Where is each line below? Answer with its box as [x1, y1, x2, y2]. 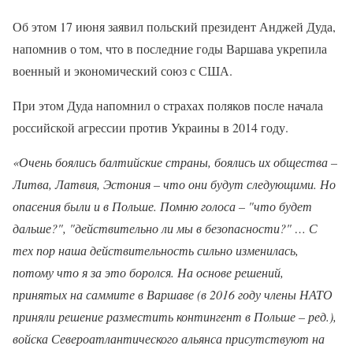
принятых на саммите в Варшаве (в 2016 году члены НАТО [13, 286, 333, 303]
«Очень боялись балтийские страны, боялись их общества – [13, 154, 337, 170]
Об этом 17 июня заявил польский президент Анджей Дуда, [13, 18, 336, 35]
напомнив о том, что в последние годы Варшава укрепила [13, 40, 327, 57]
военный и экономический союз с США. [13, 62, 232, 79]
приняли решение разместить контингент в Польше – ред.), [13, 308, 336, 325]
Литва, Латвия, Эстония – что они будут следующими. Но [13, 176, 336, 192]
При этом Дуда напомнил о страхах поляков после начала [13, 97, 323, 113]
